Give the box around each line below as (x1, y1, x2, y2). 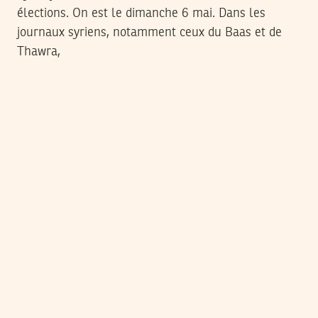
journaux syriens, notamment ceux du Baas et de (17, 26, 282, 40)
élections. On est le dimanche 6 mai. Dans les (17, 7, 265, 21)
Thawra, (17, 45, 60, 59)
